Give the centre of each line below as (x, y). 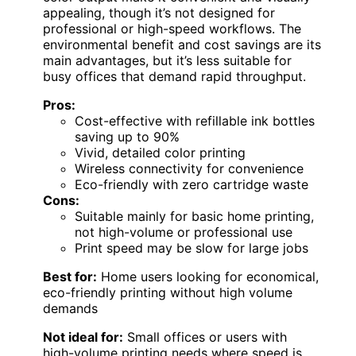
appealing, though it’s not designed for (159, 12)
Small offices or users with (205, 337)
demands (70, 308)
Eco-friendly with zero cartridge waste (192, 184)
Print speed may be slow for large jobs (192, 248)
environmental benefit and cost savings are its (182, 44)
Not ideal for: (83, 337)
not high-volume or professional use (184, 232)
